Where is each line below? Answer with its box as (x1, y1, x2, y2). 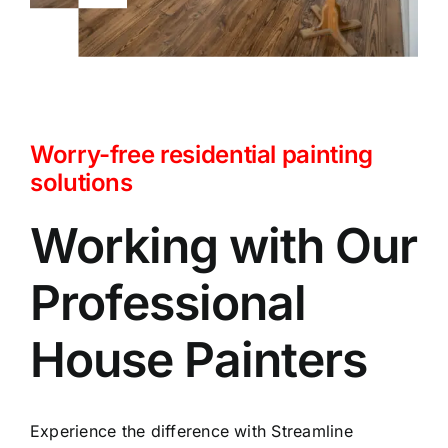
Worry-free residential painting (29, 140, 373, 170)
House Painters (29, 330, 367, 390)
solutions (29, 168, 133, 198)
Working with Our (29, 216, 417, 276)
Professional (29, 273, 306, 333)
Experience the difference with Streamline (29, 421, 353, 442)
